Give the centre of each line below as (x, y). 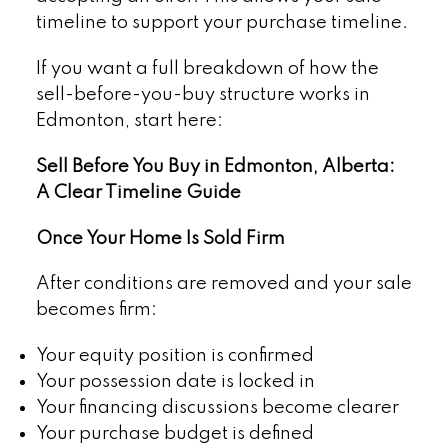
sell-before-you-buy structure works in (202, 95)
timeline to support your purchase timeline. (221, 23)
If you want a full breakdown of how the (207, 69)
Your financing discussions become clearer (217, 407)
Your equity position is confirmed (174, 355)
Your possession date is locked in (175, 381)
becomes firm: (96, 310)
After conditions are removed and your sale (223, 284)
